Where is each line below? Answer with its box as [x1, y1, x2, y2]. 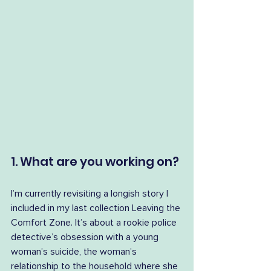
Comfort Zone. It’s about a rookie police [11, 218, 179, 227]
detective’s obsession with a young [11, 232, 161, 242]
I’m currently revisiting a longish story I [11, 189, 171, 198]
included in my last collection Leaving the [11, 203, 183, 213]
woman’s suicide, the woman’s [11, 247, 139, 256]
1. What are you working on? [11, 153, 179, 170]
